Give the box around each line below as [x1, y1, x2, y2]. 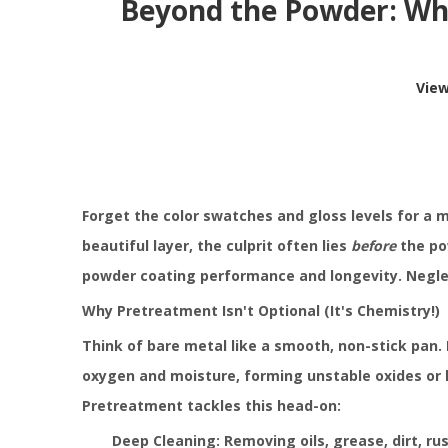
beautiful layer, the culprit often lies [82, 236, 351, 255]
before [351, 236, 396, 255]
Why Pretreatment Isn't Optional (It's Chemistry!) [82, 301, 440, 320]
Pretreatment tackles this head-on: [82, 396, 341, 415]
